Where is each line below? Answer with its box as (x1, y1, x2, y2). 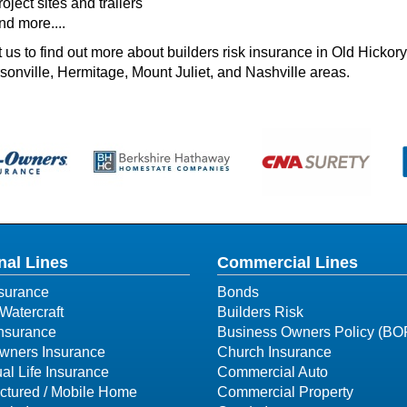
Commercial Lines (217, 253, 358, 272)
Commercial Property (217, 384, 353, 400)
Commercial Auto (217, 364, 328, 380)
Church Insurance (217, 344, 332, 360)
